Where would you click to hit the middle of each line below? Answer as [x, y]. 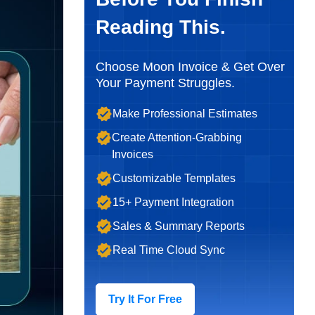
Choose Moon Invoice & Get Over [190, 67]
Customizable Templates [174, 178]
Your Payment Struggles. [165, 83]
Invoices [133, 154]
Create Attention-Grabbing [177, 137]
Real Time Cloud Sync [168, 250]
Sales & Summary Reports [178, 226]
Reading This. [160, 27]
